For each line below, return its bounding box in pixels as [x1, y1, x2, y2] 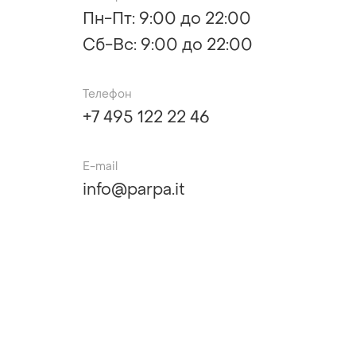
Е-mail [83, 162, 118, 172]
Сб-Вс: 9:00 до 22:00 [83, 38, 253, 54]
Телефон [83, 90, 132, 100]
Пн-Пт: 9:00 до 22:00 [83, 12, 251, 28]
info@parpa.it [83, 183, 185, 199]
